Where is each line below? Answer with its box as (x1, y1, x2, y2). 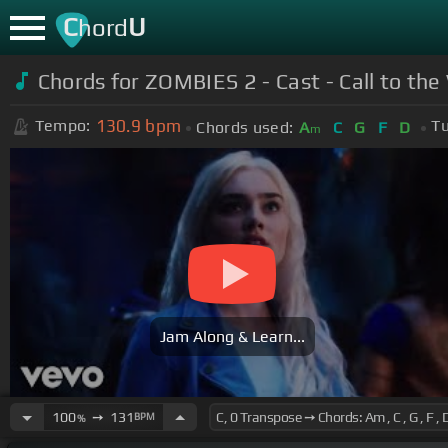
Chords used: (196, 117, 294, 137)
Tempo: (34, 116, 91, 136)
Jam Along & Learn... (159, 327, 305, 347)
